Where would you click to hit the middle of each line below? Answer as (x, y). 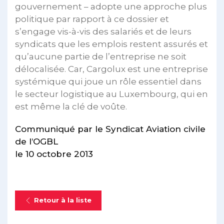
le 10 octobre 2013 (54, 154)
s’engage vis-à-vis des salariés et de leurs (103, 31)
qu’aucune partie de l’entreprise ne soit (101, 56)
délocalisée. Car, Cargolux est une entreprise (111, 69)
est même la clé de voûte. (71, 106)
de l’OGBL (36, 141)
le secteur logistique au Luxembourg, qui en (111, 94)
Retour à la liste (63, 200)
